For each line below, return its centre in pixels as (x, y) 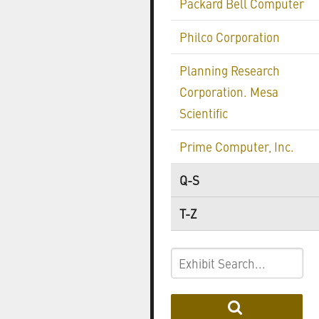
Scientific (204, 113)
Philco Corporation (230, 37)
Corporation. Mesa (229, 92)
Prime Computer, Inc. (237, 147)
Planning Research (230, 70)
